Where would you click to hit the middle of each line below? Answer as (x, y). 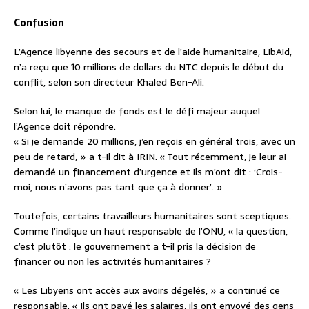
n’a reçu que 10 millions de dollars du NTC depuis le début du (149, 67)
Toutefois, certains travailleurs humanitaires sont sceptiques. (152, 216)
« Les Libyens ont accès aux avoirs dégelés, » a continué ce (147, 290)
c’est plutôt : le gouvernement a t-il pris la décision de (135, 246)
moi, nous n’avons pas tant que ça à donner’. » (118, 187)
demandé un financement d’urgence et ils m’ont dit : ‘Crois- (148, 171)
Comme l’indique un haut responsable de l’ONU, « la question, (151, 231)
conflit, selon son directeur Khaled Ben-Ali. (109, 82)
